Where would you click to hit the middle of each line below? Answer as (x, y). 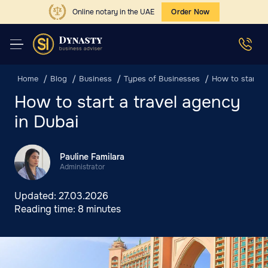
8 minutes (99, 209)
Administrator (82, 167)
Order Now (191, 12)
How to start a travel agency (127, 102)
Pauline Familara (92, 157)
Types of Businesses (162, 79)
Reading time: (46, 209)
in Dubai (47, 122)
